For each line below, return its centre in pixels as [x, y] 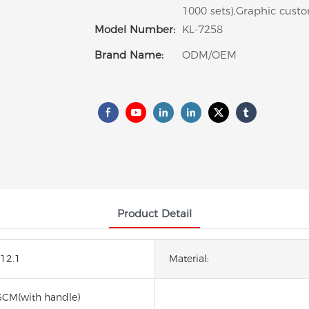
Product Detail [154, 213]
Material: [189, 258]
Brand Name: [129, 55]
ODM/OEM [209, 55]
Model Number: [135, 30]
